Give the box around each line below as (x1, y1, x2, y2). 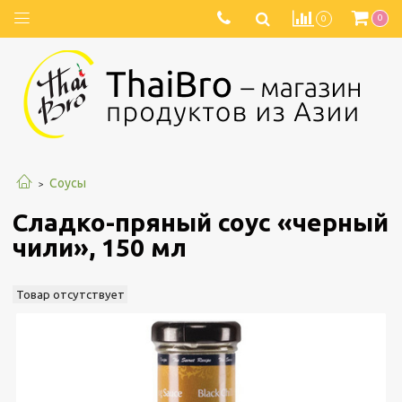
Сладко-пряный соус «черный (13, 208, 389, 237)
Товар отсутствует (15, 287, 125, 301)
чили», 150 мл (13, 233, 187, 262)
